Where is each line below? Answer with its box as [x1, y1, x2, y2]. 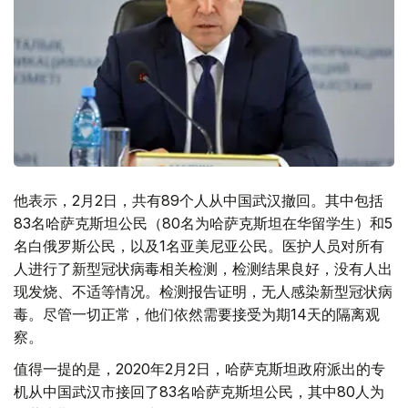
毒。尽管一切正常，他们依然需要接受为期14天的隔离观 [14, 304, 380, 323]
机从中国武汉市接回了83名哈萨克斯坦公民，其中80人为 [14, 382, 384, 401]
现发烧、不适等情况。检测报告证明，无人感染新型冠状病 [14, 281, 393, 301]
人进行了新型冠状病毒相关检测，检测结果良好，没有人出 [14, 259, 393, 278]
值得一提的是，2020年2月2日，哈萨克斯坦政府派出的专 [14, 359, 385, 378]
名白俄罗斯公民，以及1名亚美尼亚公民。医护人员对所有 [14, 236, 384, 255]
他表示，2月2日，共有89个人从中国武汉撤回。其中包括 [14, 190, 383, 209]
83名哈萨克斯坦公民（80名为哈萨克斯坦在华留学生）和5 [14, 213, 393, 232]
